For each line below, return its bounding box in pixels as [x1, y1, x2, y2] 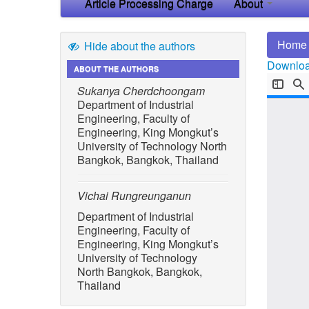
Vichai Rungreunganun [77, 187, 191, 203]
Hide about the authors [81, 37, 195, 54]
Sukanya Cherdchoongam [77, 82, 205, 99]
